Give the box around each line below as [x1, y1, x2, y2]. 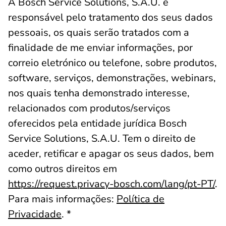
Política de [117, 192, 164, 206]
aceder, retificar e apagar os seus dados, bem [8, 147, 214, 160]
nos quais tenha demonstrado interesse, [8, 86, 190, 100]
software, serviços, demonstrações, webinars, [8, 71, 216, 85]
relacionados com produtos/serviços [8, 101, 171, 115]
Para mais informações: [8, 192, 117, 206]
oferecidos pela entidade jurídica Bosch [8, 117, 187, 130]
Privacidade [8, 207, 62, 221]
